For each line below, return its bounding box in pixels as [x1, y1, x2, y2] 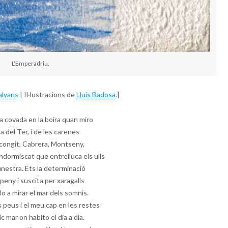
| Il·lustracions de [18, 90, 77, 99]
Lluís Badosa [76, 90, 116, 99]
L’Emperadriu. [11, 59, 49, 67]
